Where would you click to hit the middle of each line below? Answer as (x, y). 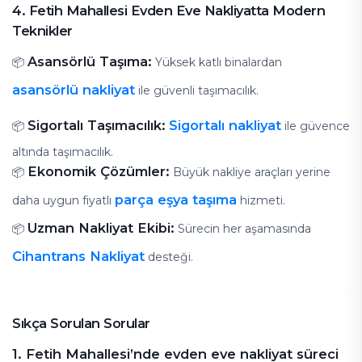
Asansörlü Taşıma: (90, 61)
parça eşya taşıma (176, 199)
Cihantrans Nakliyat (78, 256)
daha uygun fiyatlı (63, 200)
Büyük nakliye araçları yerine (250, 172)
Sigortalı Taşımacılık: (97, 125)
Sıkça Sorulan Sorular (81, 323)
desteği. (169, 257)
